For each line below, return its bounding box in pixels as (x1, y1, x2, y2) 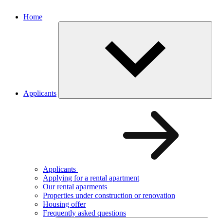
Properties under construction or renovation (43, 191, 175, 200)
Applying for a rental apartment (43, 173, 139, 182)
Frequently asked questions (43, 208, 126, 217)
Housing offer (43, 200, 86, 208)
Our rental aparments (43, 182, 107, 191)
